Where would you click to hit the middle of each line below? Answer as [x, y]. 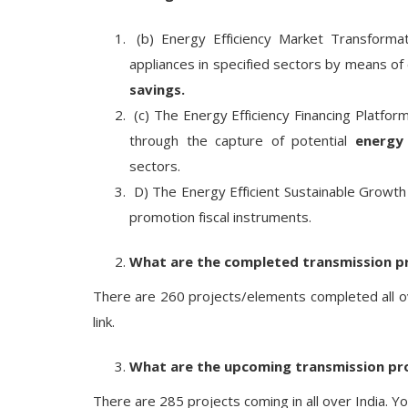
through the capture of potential [242, 140]
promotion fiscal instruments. [220, 217]
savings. [157, 89]
